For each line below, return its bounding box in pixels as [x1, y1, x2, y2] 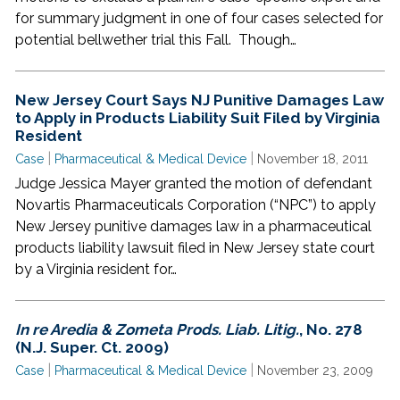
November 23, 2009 [257, 363, 373, 378]
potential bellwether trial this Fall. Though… [15, 31, 296, 48]
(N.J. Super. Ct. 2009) [15, 338, 169, 356]
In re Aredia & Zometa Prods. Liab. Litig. [15, 321, 299, 338]
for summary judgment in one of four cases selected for [15, 10, 383, 27]
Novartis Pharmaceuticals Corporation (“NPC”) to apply [15, 196, 376, 213]
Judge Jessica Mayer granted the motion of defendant [15, 175, 372, 192]
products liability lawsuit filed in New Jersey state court [15, 239, 375, 256]
